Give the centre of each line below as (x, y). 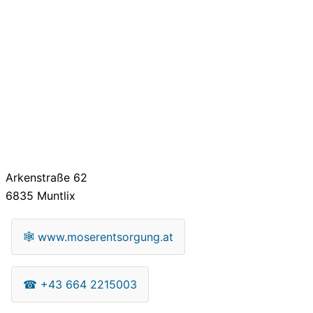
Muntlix (54, 195)
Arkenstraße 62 (46, 177)
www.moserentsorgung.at (105, 236)
